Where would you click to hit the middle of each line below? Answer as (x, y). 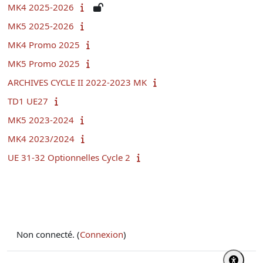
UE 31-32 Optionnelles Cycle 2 (69, 157)
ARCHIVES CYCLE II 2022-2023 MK (77, 82)
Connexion (102, 234)
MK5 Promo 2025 (44, 63)
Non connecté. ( (48, 234)
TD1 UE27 (28, 101)
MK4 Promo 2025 (44, 44)
